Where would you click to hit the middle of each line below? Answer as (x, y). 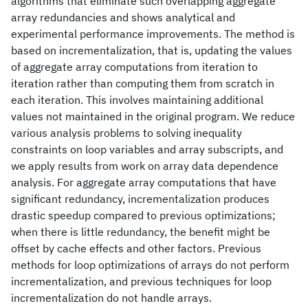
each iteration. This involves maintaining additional (137, 100)
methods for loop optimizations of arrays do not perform (150, 265)
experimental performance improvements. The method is (153, 34)
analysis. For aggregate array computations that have (144, 182)
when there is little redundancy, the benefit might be (141, 232)
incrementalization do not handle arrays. (111, 298)
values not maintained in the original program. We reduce (153, 116)
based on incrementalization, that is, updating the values (152, 50)
